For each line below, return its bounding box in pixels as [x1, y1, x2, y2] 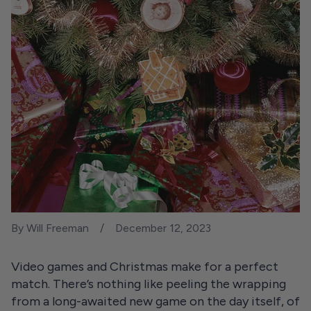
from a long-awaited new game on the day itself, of [11, 294, 300, 309]
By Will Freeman [11, 221, 89, 235]
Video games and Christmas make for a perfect [11, 259, 278, 274]
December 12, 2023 [115, 221, 211, 235]
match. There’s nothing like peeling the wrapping [11, 276, 286, 292]
